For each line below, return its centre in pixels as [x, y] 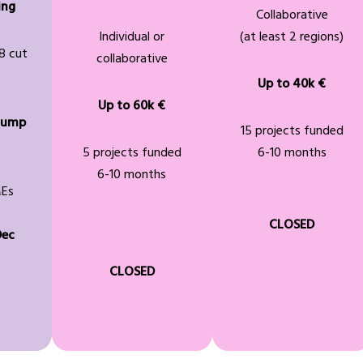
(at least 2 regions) [292, 38]
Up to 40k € [292, 85]
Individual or [132, 38]
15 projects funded [292, 132]
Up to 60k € [132, 107]
